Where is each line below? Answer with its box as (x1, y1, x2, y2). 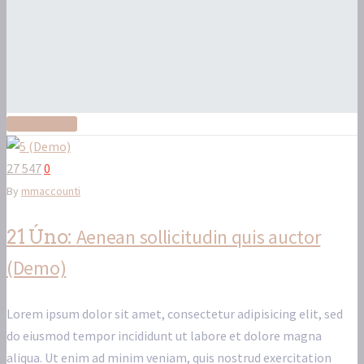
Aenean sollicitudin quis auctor (76, 224, 321, 250)
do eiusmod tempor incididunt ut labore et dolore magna (6, 327, 322, 344)
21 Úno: (6, 225, 76, 249)
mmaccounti (21, 184, 80, 199)
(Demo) (6, 255, 67, 281)
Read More (6, 116, 77, 132)
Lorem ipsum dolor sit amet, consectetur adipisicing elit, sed (6, 305, 343, 323)
